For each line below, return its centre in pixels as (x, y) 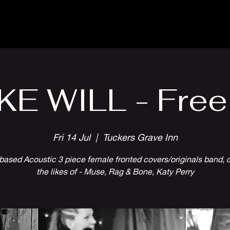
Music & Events (179, 28)
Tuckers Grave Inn (140, 137)
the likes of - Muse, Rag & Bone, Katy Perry (115, 171)
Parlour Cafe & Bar (62, 28)
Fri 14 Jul (71, 137)
